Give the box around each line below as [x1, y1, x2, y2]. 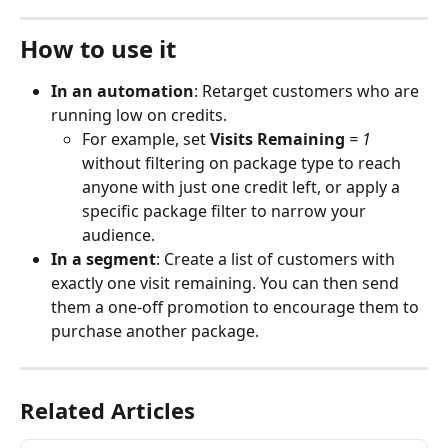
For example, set [82, 127, 210, 150]
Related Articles [20, 394, 195, 425]
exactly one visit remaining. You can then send [51, 271, 403, 294]
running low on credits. [51, 103, 231, 126]
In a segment [51, 247, 156, 270]
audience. [82, 223, 155, 246]
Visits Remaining [210, 127, 345, 150]
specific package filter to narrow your [82, 199, 370, 222]
